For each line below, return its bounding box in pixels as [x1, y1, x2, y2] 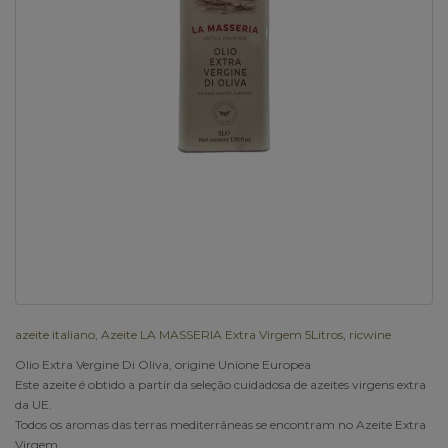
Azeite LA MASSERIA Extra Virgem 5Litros [101, 326, 343, 342]
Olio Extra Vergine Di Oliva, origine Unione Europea [15, 356, 311, 372]
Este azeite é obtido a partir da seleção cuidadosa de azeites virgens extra [15, 376, 426, 392]
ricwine [349, 326, 391, 342]
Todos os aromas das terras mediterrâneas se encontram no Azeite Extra [15, 416, 426, 432]
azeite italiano [15, 326, 95, 342]
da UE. [15, 396, 52, 412]
